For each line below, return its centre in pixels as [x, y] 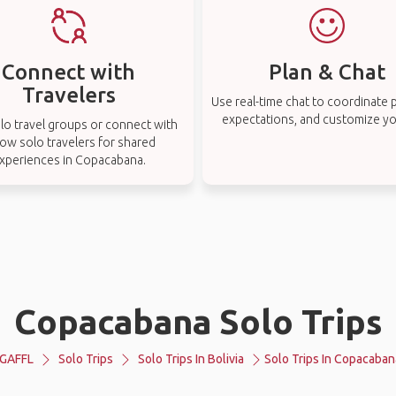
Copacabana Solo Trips [198, 321]
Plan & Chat [327, 72]
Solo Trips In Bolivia [191, 359]
